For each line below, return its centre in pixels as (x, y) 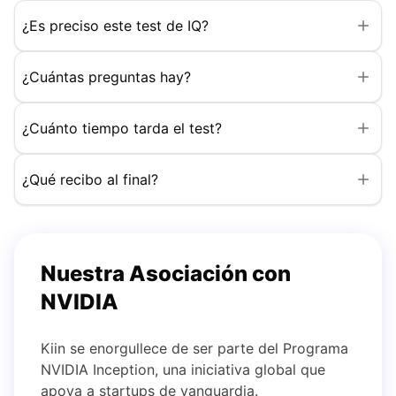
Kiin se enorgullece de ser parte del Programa (194, 349)
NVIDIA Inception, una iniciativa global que (183, 370)
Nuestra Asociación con (166, 274)
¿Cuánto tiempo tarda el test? (122, 129)
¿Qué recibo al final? (90, 180)
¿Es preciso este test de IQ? (115, 26)
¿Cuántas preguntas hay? (107, 77)
